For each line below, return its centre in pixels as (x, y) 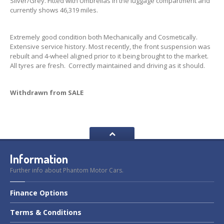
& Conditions (57, 212)
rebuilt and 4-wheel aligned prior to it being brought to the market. (109, 56)
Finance (24, 193)
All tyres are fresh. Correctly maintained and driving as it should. (107, 66)
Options (53, 193)
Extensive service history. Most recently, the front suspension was (110, 47)
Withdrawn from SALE (47, 93)
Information (39, 159)
